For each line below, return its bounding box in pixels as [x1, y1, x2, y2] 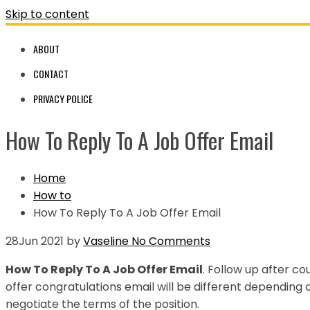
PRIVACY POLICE [33, 91, 93, 106]
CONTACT [33, 66, 69, 81]
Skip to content [6, 6, 89, 22]
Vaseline [83, 232, 129, 249]
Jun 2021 [19, 232, 64, 249]
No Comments [129, 232, 210, 249]
